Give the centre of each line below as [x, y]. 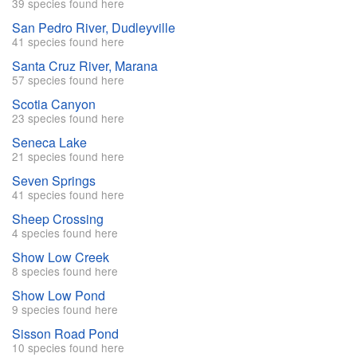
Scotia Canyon [54, 104]
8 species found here [65, 271]
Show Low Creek [61, 257]
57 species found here [68, 80]
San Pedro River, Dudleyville [94, 28]
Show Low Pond [59, 296]
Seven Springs [54, 181]
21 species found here [68, 157]
